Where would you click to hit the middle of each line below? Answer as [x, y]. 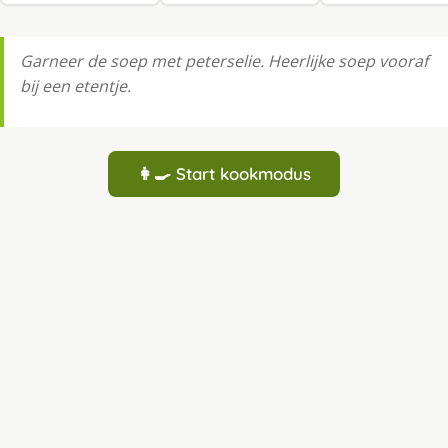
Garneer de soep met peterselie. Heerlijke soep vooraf [224, 61]
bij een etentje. [75, 86]
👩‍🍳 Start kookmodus [224, 174]
